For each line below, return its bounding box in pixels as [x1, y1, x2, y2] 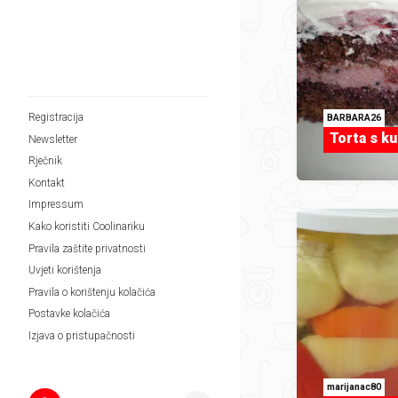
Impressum [28, 198, 84, 211]
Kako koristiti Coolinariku [28, 220, 146, 233]
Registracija [28, 111, 84, 124]
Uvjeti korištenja [28, 264, 102, 277]
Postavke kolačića [28, 307, 111, 321]
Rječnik [28, 155, 63, 168]
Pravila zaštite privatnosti [28, 242, 147, 255]
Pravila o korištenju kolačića [28, 285, 156, 298]
